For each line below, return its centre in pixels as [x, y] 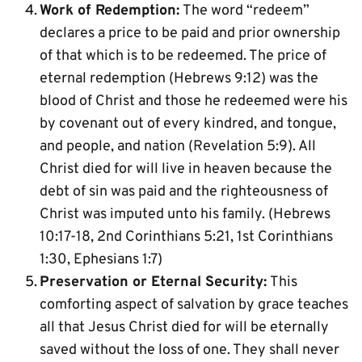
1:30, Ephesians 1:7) [101, 260]
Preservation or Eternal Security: [153, 282]
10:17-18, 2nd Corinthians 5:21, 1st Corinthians [186, 237]
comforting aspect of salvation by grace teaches [194, 305]
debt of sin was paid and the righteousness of [184, 192]
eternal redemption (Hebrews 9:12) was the [179, 79]
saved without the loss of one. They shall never [189, 350]
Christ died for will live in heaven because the [186, 169]
